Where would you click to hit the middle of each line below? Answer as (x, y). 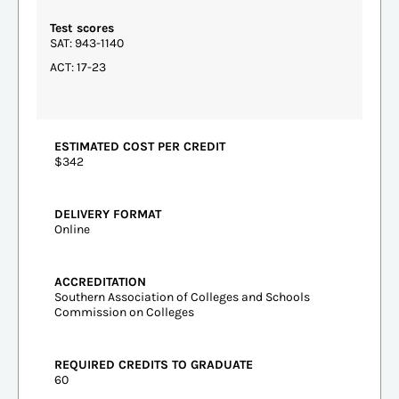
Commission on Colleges (124, 312)
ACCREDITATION (100, 281)
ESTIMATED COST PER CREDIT (140, 146)
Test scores (82, 28)
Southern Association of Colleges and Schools (182, 297)
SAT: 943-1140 (87, 43)
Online (72, 229)
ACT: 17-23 (78, 67)
